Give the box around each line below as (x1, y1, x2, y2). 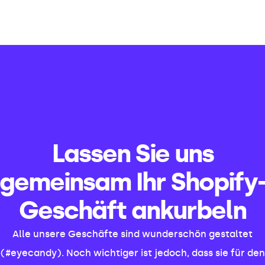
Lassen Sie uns (51, 138, 214, 169)
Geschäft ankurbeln (19, 195, 246, 225)
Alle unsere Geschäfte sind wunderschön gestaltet (12, 228, 253, 240)
